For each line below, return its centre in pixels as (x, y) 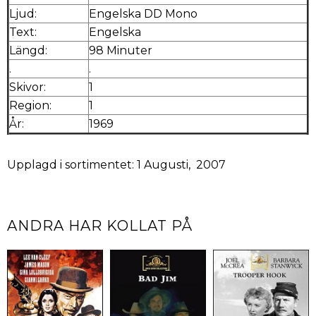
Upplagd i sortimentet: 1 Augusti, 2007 (116, 164)
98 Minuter (121, 50)
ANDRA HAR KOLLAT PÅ (100, 225)
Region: (30, 105)
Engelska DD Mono (143, 13)
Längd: (28, 50)
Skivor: (28, 87)
